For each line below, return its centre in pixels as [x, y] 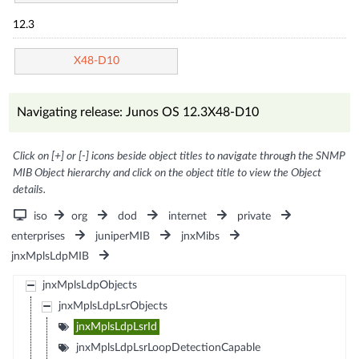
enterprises [38, 236]
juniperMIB [123, 236]
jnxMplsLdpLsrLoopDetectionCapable [168, 347]
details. [30, 190]
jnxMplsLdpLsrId [116, 327]
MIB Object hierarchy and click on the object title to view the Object [167, 173]
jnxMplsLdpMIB [50, 256]
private [254, 216]
